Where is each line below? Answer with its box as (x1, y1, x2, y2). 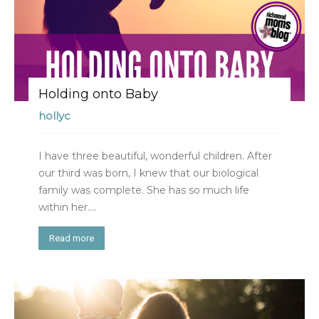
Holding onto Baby (38, 85, 158, 102)
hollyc (38, 108, 70, 122)
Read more (49, 232, 94, 244)
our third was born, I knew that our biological (38, 166, 258, 179)
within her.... (38, 200, 96, 214)
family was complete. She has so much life (38, 183, 249, 197)
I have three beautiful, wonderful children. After (38, 149, 272, 162)
